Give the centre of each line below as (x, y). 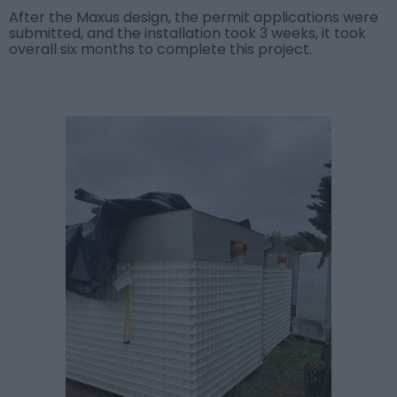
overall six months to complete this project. (160, 50)
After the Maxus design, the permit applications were (194, 18)
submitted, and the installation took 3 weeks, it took (187, 34)
